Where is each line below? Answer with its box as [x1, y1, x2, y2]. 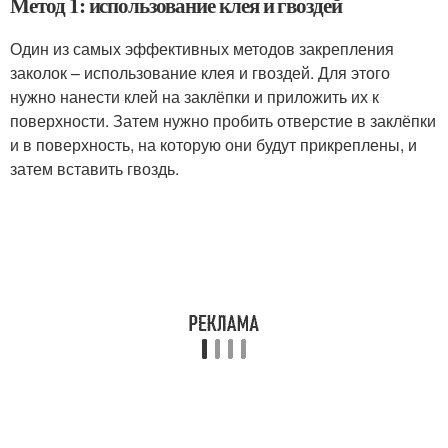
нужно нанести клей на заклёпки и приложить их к [10, 85, 379, 108]
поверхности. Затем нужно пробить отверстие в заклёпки [10, 109, 436, 132]
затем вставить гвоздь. [10, 157, 179, 180]
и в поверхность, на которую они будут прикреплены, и [10, 133, 417, 156]
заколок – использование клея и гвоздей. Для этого [10, 61, 390, 84]
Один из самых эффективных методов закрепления [10, 37, 394, 60]
